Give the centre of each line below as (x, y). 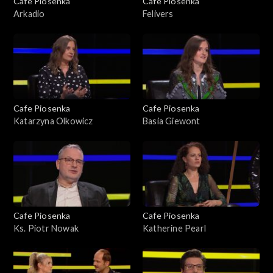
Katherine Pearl (174, 228)
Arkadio (29, 13)
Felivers (158, 13)
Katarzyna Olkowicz (53, 121)
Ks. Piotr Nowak (46, 228)
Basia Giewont (172, 121)
